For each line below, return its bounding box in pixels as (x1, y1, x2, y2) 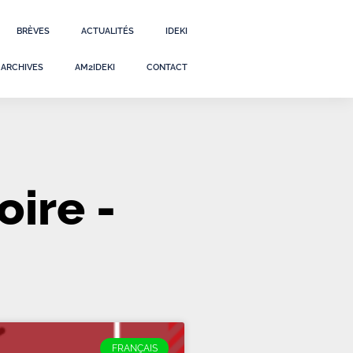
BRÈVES (17, 25, 50, 36)
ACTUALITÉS (81, 25, 135, 36)
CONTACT (147, 61, 188, 72)
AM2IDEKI (75, 61, 116, 72)
